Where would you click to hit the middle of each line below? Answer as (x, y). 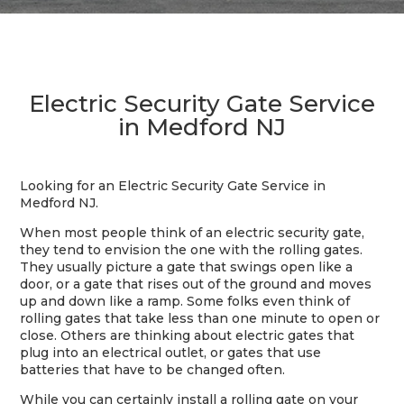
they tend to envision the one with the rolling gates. (192, 250)
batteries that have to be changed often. (153, 370)
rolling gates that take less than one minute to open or (200, 318)
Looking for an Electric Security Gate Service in (173, 186)
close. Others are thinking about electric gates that (188, 335)
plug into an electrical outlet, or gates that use (171, 353)
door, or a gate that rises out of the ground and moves (196, 284)
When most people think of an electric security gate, (193, 233)
